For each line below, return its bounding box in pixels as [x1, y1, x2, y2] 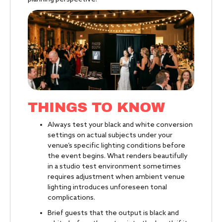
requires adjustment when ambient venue [48, 172, 185, 181]
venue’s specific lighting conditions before [48, 141, 185, 150]
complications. [48, 193, 95, 202]
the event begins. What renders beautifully [48, 152, 188, 161]
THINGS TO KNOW [28, 99, 165, 115]
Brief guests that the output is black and [48, 209, 179, 218]
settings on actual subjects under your [48, 131, 172, 140]
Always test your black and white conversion [48, 120, 193, 129]
